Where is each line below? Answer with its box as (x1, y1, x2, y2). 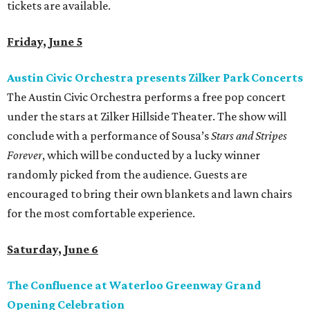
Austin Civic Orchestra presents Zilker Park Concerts (7, 71, 303, 85)
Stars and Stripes (211, 129, 287, 143)
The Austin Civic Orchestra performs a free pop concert (7, 90, 286, 104)
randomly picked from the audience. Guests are (7, 167, 247, 182)
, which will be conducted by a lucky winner (42, 148, 260, 163)
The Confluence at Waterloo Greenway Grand (7, 278, 261, 293)
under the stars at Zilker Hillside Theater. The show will (7, 109, 286, 124)
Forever (7, 148, 42, 163)
